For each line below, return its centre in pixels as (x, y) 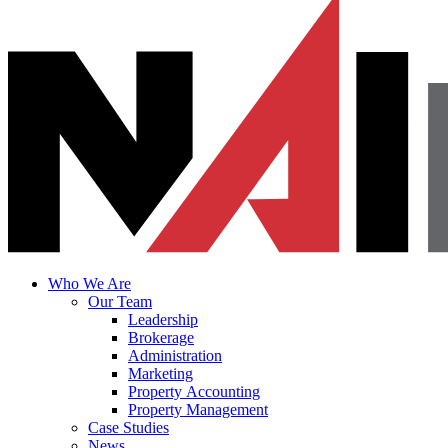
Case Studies (128, 428)
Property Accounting (194, 392)
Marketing (160, 374)
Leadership (163, 320)
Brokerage (161, 338)
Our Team (120, 302)
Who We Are (89, 284)
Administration (175, 356)
